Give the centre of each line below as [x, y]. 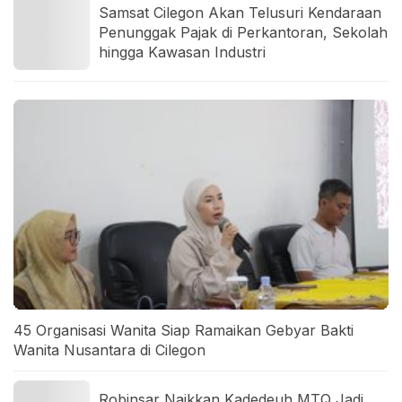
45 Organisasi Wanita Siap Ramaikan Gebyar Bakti [184, 331]
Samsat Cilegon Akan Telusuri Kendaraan [240, 12]
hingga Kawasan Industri [182, 52]
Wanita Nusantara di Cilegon [109, 350]
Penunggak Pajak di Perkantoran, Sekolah [243, 32]
